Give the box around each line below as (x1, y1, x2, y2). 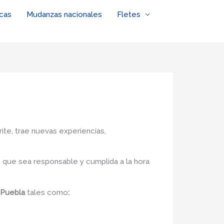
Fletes (117, 9, 140, 19)
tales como (27, 187, 68, 197)
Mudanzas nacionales (26, 9, 102, 19)
